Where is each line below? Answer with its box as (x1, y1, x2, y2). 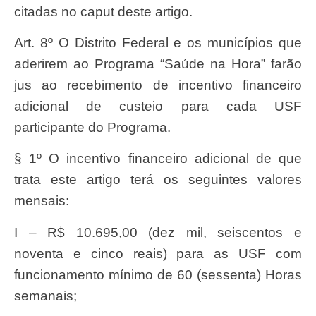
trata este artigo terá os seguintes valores (14, 172, 302, 188)
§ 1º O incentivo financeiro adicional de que (14, 151, 302, 166)
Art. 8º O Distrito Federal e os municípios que (14, 35, 23, 51)
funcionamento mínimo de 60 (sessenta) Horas (14, 267, 302, 282)
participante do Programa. (14, 120, 171, 135)
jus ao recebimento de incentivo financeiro (14, 78, 302, 93)
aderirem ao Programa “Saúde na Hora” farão (14, 56, 302, 72)
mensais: (14, 193, 69, 209)
